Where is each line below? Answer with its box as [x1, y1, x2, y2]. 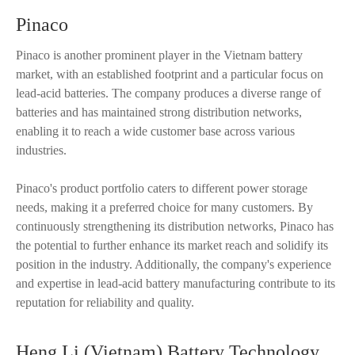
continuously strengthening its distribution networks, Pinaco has [16, 219, 334, 233]
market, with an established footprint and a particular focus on [16, 67, 323, 81]
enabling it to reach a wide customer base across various [16, 124, 295, 138]
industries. [16, 143, 67, 157]
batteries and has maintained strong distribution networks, [16, 105, 302, 119]
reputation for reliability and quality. [16, 296, 194, 309]
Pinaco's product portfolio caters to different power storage [16, 181, 307, 195]
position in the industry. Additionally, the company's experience [16, 258, 331, 271]
